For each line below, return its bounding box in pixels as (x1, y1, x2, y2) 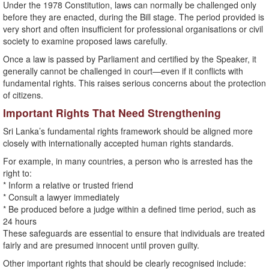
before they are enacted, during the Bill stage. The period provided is (3, 11, 264, 23)
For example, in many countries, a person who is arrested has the (3, 155, 253, 168)
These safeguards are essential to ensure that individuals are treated (3, 227, 265, 240)
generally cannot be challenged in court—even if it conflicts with (3, 65, 243, 77)
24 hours (3, 215, 37, 228)
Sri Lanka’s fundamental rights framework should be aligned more (3, 125, 253, 138)
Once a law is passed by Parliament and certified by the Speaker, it (3, 53, 256, 65)
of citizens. (3, 89, 43, 101)
